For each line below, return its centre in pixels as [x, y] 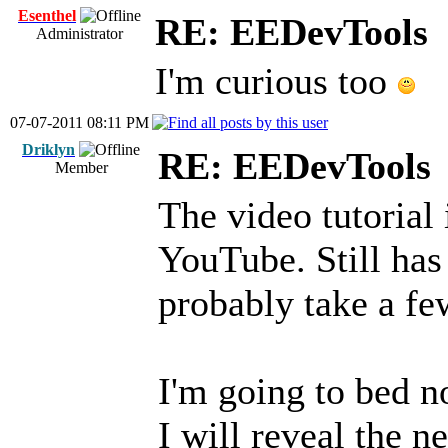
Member [81, 167]
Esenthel [47, 15]
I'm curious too [276, 81]
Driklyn [48, 149]
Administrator [79, 33]
